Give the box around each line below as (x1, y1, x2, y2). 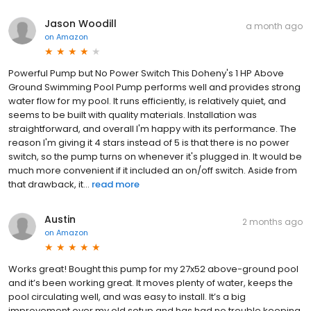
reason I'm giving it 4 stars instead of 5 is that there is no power (8, 136, 289, 150)
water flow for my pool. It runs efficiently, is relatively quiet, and (8, 94, 286, 108)
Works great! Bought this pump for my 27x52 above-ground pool (8, 262, 299, 276)
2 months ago (242, 216, 303, 228)
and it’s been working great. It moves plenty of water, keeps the (8, 276, 293, 290)
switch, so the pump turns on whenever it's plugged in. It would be (8, 150, 302, 164)
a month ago (246, 20, 303, 33)
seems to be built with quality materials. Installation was (8, 108, 257, 122)
